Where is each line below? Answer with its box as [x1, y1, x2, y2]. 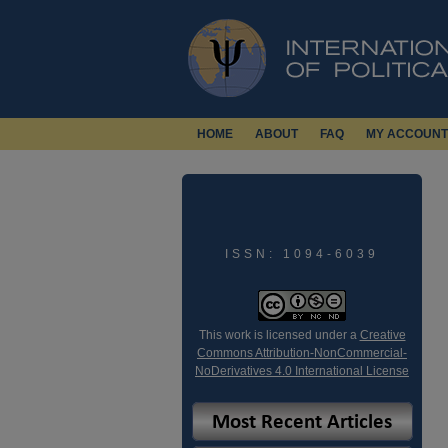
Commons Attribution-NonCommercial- [197, 346, 407, 360]
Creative [359, 328, 406, 342]
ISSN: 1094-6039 [225, 247, 379, 261]
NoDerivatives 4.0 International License [195, 364, 409, 378]
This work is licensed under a [198, 328, 360, 342]
